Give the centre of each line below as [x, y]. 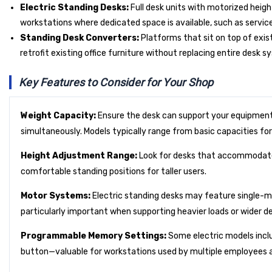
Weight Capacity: [58, 116]
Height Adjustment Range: [79, 156]
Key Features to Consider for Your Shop [116, 83]
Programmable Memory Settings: [93, 236]
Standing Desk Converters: [79, 38]
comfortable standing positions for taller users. [114, 172]
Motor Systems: [56, 196]
